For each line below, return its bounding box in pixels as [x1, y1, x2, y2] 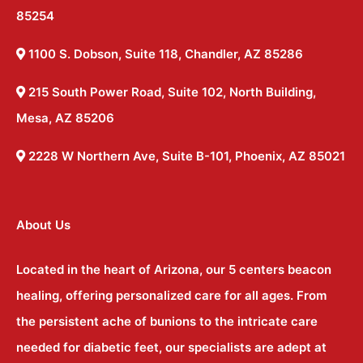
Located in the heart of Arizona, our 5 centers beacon [16, 261, 331, 277]
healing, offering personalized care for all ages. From [16, 287, 327, 303]
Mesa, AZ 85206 [16, 109, 114, 126]
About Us [16, 216, 70, 233]
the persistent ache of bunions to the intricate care [16, 313, 318, 329]
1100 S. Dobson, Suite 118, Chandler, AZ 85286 [25, 45, 303, 62]
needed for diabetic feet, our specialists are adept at [16, 339, 327, 355]
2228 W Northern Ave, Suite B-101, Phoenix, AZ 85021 [25, 147, 345, 164]
